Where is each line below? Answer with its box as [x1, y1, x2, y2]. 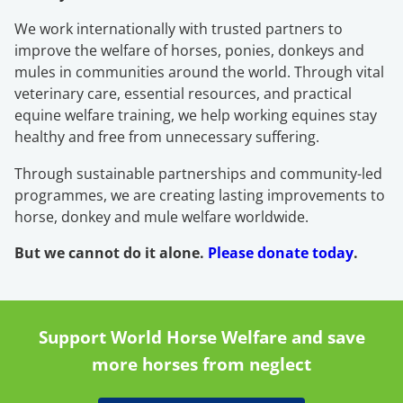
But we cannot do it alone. [14, 243, 208, 264]
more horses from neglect [92, 352, 311, 376]
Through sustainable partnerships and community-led [14, 163, 382, 184]
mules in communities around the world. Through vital [14, 62, 384, 83]
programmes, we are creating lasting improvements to [14, 184, 385, 205]
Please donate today [208, 243, 354, 264]
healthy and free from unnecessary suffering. [14, 127, 319, 148]
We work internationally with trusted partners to [14, 19, 343, 40]
